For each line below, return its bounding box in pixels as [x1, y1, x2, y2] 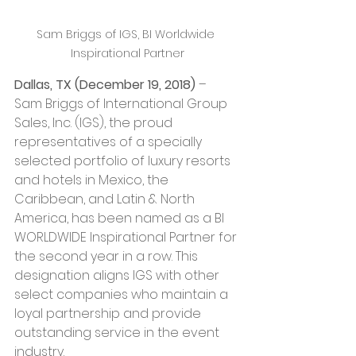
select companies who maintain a [14, 284, 231, 304]
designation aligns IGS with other [14, 265, 222, 284]
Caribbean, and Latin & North [14, 189, 198, 208]
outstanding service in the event [14, 323, 222, 342]
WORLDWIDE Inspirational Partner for [14, 227, 240, 246]
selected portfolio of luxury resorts [14, 151, 234, 170]
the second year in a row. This [14, 246, 201, 265]
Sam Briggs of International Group [14, 94, 230, 113]
